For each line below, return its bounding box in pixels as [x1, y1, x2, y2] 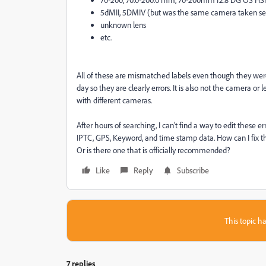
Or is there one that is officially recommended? [77, 145, 230, 155]
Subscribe [177, 165, 209, 175]
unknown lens [100, 20, 146, 30]
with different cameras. [77, 95, 152, 105]
